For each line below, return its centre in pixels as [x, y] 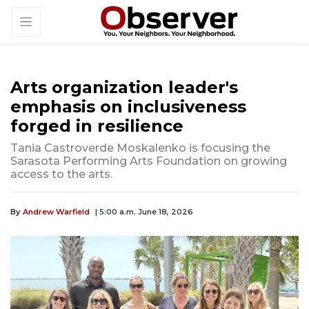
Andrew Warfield [56, 212]
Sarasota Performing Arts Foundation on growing [149, 161]
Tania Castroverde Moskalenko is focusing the [140, 148]
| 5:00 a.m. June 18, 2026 [144, 212]
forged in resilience [97, 126]
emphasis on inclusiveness [128, 107]
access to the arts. [61, 175]
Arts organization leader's [124, 88]
